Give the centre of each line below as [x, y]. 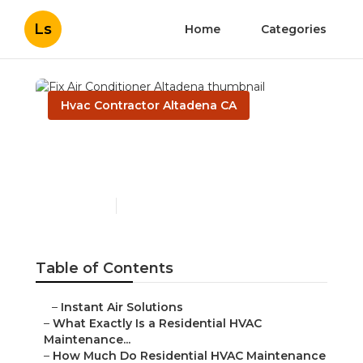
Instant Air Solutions [122, 307]
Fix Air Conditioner [145, 146]
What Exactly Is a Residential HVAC [157, 324]
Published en [78, 206]
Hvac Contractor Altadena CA [149, 105]
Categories [294, 29]
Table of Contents [105, 269]
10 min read [152, 206]
